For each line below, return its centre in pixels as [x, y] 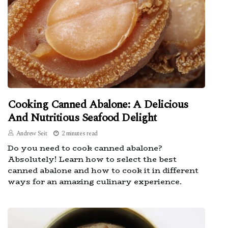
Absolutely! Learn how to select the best [92, 159]
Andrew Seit [32, 133]
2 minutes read [80, 133]
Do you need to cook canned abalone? [85, 148]
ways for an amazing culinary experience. [95, 181]
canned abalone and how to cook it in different [103, 170]
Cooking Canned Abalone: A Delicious [98, 104]
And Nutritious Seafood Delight [82, 118]
